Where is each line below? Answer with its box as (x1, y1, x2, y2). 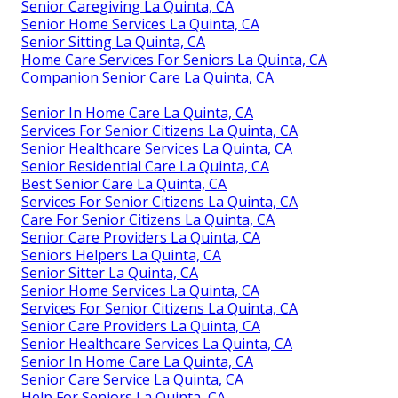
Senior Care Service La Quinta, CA (21, 369, 243, 389)
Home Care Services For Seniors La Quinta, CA (21, 49, 327, 69)
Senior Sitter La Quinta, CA (21, 262, 198, 283)
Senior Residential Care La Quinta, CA (21, 155, 269, 176)
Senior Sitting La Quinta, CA (21, 31, 205, 52)
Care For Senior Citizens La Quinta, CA (21, 209, 275, 229)
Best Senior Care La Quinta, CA (21, 173, 227, 194)
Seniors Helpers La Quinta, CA (21, 244, 221, 265)
